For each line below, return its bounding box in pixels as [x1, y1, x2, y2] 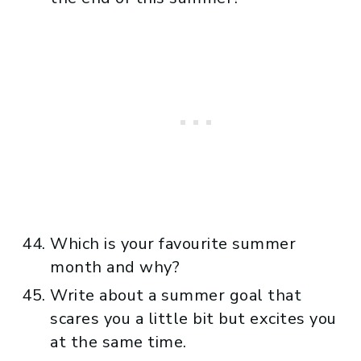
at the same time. [50, 330, 187, 353]
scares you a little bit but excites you [50, 307, 337, 330]
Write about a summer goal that [50, 284, 301, 306]
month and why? [50, 255, 180, 278]
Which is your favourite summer [50, 232, 296, 255]
